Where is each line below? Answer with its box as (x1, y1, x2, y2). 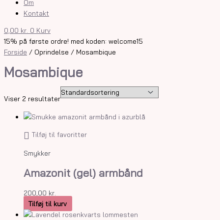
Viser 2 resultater (4, 94, 60, 103)
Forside (4, 48, 27, 56)
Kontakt (24, 8, 49, 17)
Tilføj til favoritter (32, 130, 87, 139)
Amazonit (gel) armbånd (24, 166, 143, 180)
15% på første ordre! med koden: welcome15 (4, 37, 143, 46)
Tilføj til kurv (28, 199, 67, 208)
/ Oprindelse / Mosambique (27, 48, 116, 56)
